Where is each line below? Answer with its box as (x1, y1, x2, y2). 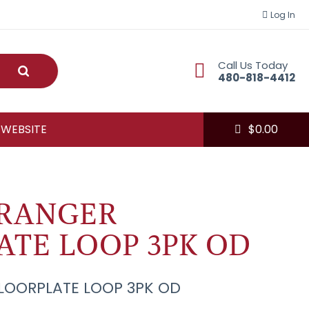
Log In (270, 8, 295, 21)
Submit (22, 62, 61, 78)
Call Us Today (218, 57, 288, 72)
